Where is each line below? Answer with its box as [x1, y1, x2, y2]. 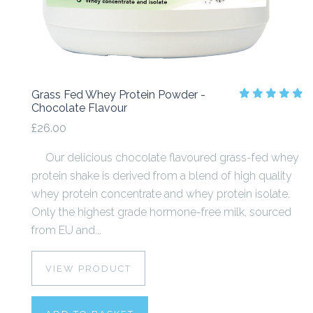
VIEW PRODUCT [45, 263, 131, 274]
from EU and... [31, 223, 101, 237]
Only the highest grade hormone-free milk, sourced [31, 205, 291, 219]
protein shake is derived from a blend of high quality [31, 168, 292, 182]
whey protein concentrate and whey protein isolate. [31, 187, 290, 201]
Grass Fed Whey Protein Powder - [31, 88, 205, 102]
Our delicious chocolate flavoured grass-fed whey [31, 150, 299, 164]
